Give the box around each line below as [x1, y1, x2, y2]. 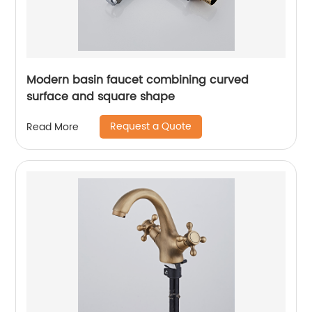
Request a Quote [110, 118, 192, 134]
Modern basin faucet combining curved [26, 71, 249, 89]
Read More [26, 118, 79, 135]
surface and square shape [26, 88, 175, 106]
